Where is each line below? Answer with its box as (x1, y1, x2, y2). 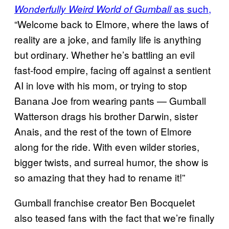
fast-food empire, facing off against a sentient (14, 62, 211, 77)
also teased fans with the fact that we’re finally (14, 210, 215, 224)
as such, (174, 1, 211, 15)
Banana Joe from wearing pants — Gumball (14, 93, 206, 107)
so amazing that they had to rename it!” (14, 170, 185, 184)
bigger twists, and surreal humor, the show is (14, 154, 209, 169)
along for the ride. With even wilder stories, (14, 139, 199, 153)
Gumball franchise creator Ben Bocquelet (14, 195, 195, 209)
